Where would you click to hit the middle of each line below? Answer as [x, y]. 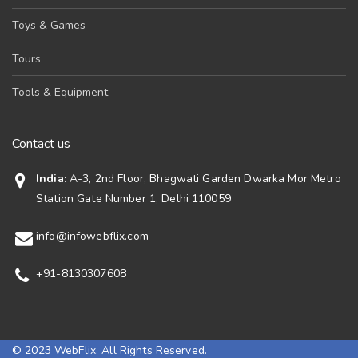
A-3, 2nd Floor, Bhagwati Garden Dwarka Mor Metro [203, 179]
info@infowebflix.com [92, 236]
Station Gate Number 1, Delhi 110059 [133, 199]
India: [51, 179]
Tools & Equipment [60, 92]
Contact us [41, 144]
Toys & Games [49, 25]
